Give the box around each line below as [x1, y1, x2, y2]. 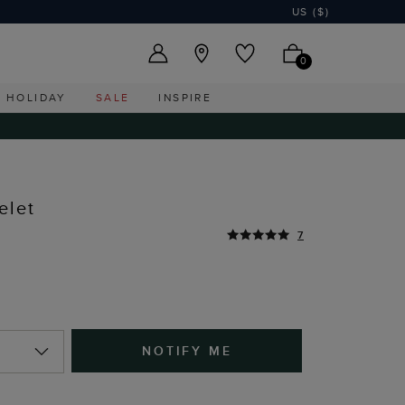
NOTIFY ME [142, 342, 232, 360]
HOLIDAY [6, 89, 67, 105]
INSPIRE [158, 89, 212, 105]
